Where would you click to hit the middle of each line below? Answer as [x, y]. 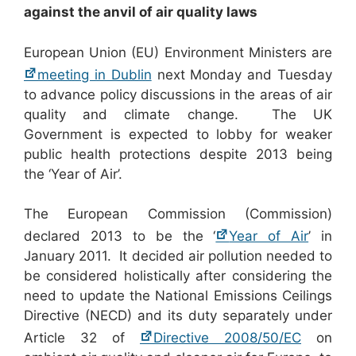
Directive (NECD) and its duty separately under [178, 316]
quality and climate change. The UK [178, 114]
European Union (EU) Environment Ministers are [178, 52]
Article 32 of [82, 338]
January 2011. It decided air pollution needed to [178, 256]
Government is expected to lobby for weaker [178, 134]
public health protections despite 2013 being [178, 154]
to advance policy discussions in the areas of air [178, 94]
